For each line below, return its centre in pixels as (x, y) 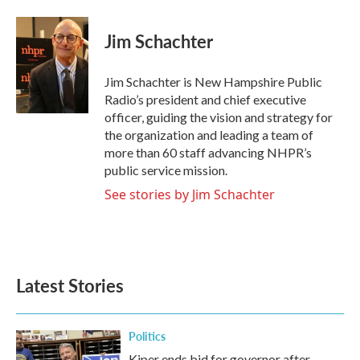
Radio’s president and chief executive (205, 100)
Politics (147, 336)
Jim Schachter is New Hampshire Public (213, 82)
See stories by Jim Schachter (190, 195)
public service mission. (166, 170)
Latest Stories (70, 286)
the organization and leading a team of (209, 135)
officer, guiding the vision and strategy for (219, 117)
